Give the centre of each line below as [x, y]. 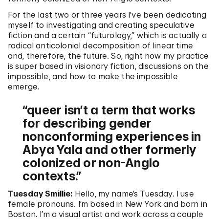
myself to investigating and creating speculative [101, 25]
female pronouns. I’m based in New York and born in [108, 204]
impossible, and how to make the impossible [93, 76]
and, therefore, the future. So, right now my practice [109, 56]
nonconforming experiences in [112, 137]
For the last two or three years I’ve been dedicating [107, 15]
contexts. [50, 176]
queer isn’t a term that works [111, 110]
